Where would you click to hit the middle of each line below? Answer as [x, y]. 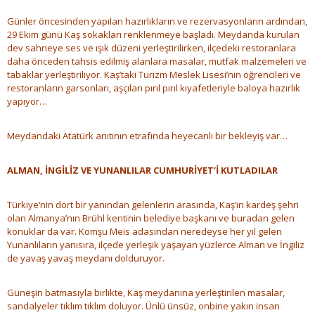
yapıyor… [27, 102]
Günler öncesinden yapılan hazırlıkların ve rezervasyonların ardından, [157, 21]
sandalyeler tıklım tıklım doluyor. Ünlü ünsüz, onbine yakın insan [143, 306]
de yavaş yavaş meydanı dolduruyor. [86, 258]
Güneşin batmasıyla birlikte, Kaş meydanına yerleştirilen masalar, [146, 293]
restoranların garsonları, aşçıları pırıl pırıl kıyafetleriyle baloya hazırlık [154, 88]
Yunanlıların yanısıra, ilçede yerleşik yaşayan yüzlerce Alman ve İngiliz [156, 245]
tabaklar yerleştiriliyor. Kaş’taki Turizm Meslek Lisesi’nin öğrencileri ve [154, 75]
